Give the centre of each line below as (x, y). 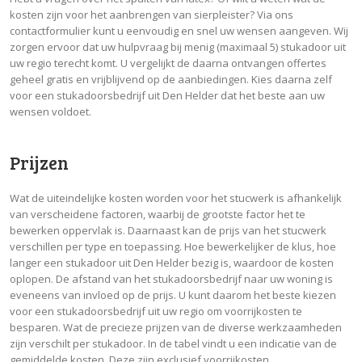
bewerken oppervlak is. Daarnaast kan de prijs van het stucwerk (168, 230)
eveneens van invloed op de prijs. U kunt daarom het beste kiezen (173, 295)
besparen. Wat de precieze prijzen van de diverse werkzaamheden (176, 327)
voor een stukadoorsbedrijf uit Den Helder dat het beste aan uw (167, 95)
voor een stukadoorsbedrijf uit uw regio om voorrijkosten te (156, 311)
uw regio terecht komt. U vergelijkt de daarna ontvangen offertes (168, 63)
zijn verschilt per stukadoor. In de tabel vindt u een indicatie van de (173, 343)
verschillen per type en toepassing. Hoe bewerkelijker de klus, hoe (173, 246)
